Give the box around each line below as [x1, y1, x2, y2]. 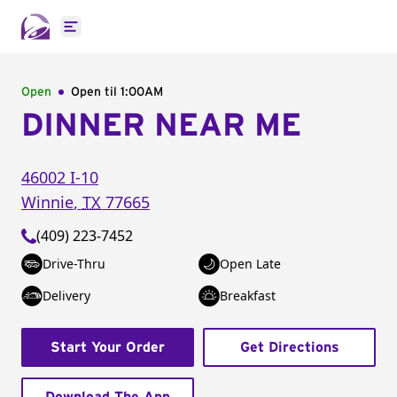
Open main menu [69, 26, 187, 46]
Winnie [21, 191, 74, 213]
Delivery [43, 287, 90, 304]
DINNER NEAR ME [21, 110, 301, 142]
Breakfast [220, 287, 276, 304]
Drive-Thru [43, 255, 105, 272]
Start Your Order [51, 340, 165, 354]
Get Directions [239, 340, 339, 354]
